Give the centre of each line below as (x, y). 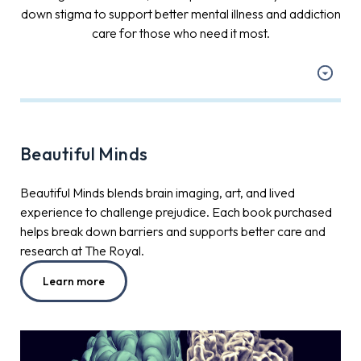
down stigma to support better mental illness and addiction (180, 13)
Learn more (74, 281)
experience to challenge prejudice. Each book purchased (176, 212)
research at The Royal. (82, 250)
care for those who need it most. (180, 33)
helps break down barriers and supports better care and (173, 231)
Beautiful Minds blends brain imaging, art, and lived (158, 192)
